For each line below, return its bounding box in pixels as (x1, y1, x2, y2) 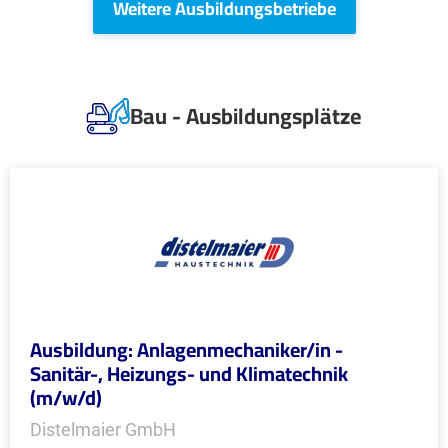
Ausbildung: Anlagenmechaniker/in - (30, 331, 343, 368)
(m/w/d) (30, 379, 102, 416)
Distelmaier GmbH (30, 419, 176, 440)
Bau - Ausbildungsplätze (130, 95, 362, 137)
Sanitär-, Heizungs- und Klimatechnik (30, 355, 348, 392)
